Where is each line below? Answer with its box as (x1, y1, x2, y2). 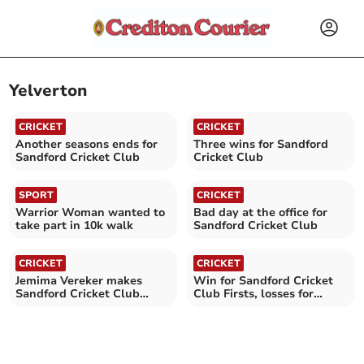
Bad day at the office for (193, 204, 327, 220)
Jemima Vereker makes (15, 272, 143, 288)
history (15, 298, 55, 314)
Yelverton (9, 80, 88, 102)
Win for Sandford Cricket (193, 272, 333, 288)
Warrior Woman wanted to (15, 204, 166, 220)
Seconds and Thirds (193, 298, 303, 314)
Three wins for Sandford (193, 136, 328, 152)
